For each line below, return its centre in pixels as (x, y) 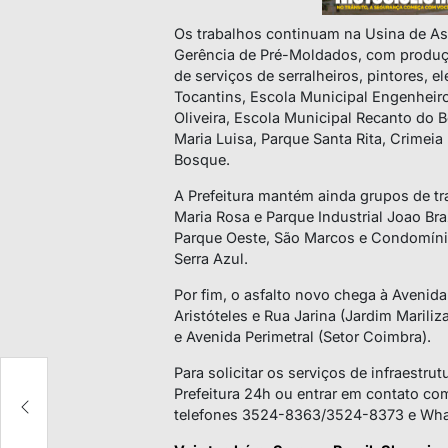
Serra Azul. (211, 259)
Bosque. (202, 160)
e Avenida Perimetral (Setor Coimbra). (302, 337)
